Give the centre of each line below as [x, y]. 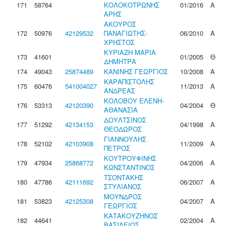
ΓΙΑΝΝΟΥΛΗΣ [125, 139]
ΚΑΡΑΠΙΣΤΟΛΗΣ [129, 81]
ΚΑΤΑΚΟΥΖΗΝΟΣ [131, 216]
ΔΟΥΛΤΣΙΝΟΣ [125, 120]
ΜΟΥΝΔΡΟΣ [123, 196]
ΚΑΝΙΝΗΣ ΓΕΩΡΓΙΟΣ [136, 71]
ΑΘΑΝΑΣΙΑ [121, 110]
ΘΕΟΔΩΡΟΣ [123, 129]
